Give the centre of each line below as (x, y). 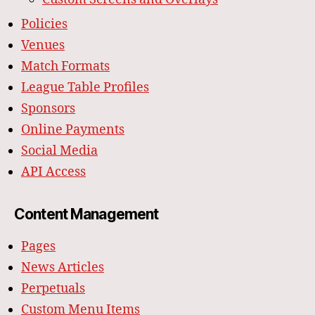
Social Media (59, 151)
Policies (44, 25)
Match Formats (65, 67)
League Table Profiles (85, 88)
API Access (53, 172)
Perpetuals (53, 289)
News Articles (63, 268)
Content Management (86, 214)
